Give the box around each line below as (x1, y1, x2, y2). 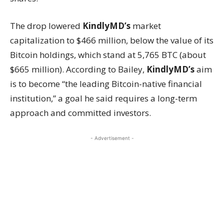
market (130, 19, 161, 31)
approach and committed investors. (10, 106, 151, 118)
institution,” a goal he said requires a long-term (10, 92, 197, 104)
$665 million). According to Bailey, (10, 63, 146, 75)
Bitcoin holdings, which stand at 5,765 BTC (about (10, 48, 206, 60)
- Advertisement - (90, 134, 134, 141)
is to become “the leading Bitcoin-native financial (10, 77, 202, 89)
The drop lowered (10, 19, 82, 31)
